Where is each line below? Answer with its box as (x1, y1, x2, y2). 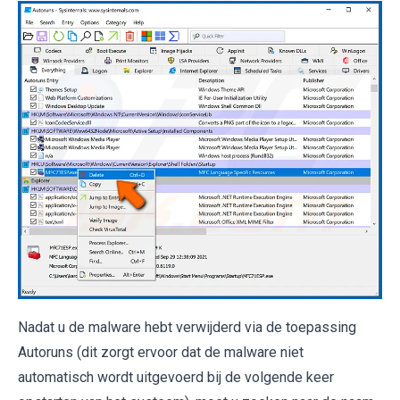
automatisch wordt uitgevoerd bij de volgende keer (18, 369, 334, 387)
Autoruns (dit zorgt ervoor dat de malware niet (18, 344, 304, 362)
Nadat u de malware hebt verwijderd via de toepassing (18, 319, 356, 337)
